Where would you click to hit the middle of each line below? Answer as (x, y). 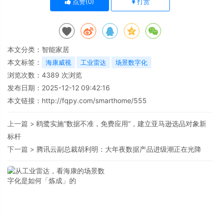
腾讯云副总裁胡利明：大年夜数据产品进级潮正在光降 (119, 149)
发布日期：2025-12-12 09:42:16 (59, 88)
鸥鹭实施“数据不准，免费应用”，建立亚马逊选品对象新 (121, 124)
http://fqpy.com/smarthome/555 (94, 100)
